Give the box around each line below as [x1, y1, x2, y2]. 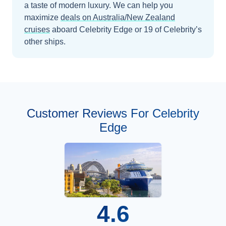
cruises [24, 25, 50, 34]
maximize [24, 13, 59, 22]
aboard [52, 25, 79, 34]
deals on [61, 13, 93, 22]
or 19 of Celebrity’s [133, 25, 202, 34]
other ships [24, 37, 64, 46]
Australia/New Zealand [93, 13, 175, 22]
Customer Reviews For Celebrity [27, 106, 199, 120]
